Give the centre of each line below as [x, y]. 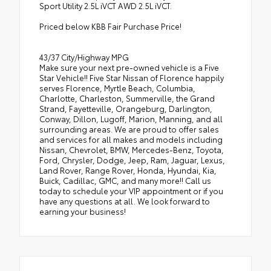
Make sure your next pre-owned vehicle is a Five [129, 67]
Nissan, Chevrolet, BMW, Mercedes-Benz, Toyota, [132, 150]
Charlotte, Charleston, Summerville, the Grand [127, 98]
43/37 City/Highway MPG [84, 57]
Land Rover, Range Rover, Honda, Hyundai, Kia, [128, 170]
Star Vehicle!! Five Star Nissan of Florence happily [132, 78]
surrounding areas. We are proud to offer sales [129, 129]
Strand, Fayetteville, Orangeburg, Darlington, [126, 109]
